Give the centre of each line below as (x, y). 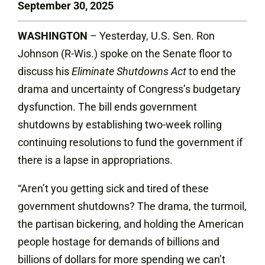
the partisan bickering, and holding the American (131, 224)
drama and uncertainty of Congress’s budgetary (129, 89)
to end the (212, 71)
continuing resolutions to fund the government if (130, 142)
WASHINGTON (53, 36)
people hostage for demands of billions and (119, 242)
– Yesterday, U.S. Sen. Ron (151, 36)
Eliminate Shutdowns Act (130, 71)
